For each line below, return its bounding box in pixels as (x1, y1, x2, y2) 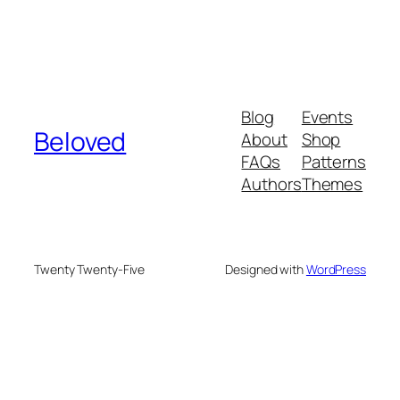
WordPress (305, 261, 366, 279)
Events (301, 105, 354, 129)
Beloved (34, 123, 127, 159)
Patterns (301, 150, 366, 174)
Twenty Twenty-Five (34, 261, 146, 279)
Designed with (225, 261, 306, 279)
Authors (241, 172, 302, 196)
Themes (301, 172, 363, 196)
